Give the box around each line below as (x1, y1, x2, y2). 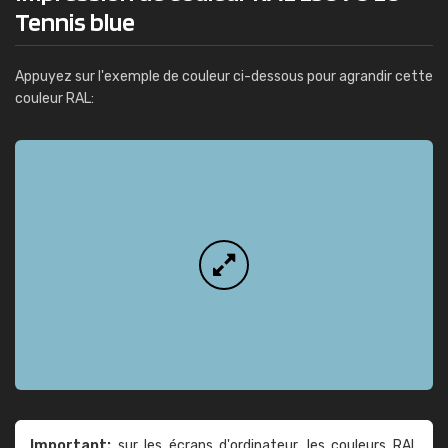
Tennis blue (15, 6, 135, 37)
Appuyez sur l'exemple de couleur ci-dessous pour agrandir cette (15, 68, 433, 85)
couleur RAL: (15, 90, 94, 107)
